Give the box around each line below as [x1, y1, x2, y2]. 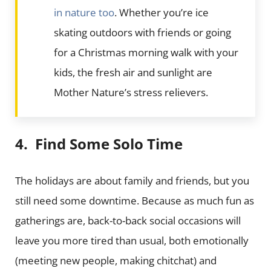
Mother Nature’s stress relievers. [53, 85, 208, 99]
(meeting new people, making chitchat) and [15, 253, 217, 267]
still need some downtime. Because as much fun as [15, 193, 254, 207]
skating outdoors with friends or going [53, 25, 231, 39]
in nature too [53, 5, 114, 19]
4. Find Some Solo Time [15, 134, 183, 154]
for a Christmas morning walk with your [53, 45, 238, 59]
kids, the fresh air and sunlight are [53, 65, 212, 79]
